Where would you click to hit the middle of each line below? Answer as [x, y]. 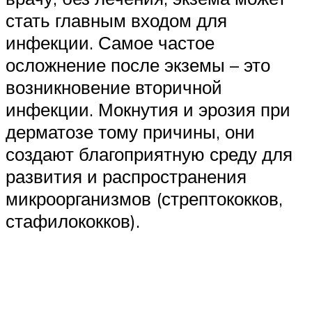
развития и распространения [126, 176]
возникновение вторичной [114, 87]
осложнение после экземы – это [138, 64]
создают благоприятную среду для [149, 154]
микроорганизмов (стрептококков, [144, 198]
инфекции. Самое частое [110, 42]
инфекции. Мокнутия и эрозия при [148, 109]
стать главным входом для [116, 20]
